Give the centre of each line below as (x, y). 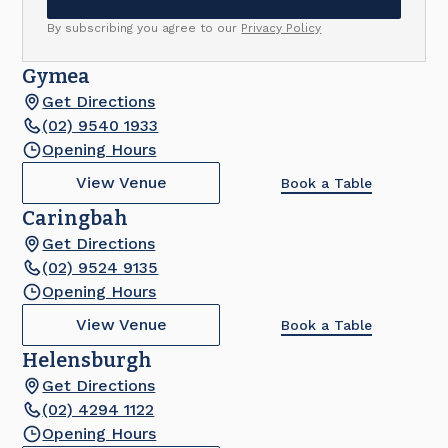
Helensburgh (87, 360)
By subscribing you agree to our (144, 28)
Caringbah (75, 218)
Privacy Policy (281, 28)
